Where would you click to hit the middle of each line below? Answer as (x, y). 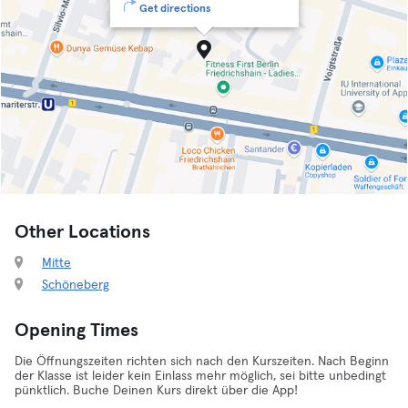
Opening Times (76, 331)
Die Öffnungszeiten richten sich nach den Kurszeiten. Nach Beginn (202, 362)
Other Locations (82, 232)
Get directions (174, 9)
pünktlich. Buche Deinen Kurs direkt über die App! (156, 391)
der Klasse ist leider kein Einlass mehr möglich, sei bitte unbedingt (200, 376)
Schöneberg (76, 285)
